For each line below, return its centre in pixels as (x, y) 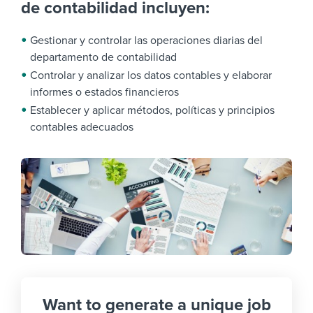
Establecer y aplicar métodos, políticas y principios (152, 110)
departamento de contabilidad (103, 57)
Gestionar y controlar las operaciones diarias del (146, 41)
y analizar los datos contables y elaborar (175, 75)
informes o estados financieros (104, 92)
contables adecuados (82, 127)
